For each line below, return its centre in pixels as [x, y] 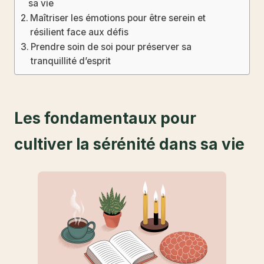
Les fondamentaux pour [105, 118]
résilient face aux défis [80, 32]
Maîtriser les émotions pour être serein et [118, 18]
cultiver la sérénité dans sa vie [129, 144]
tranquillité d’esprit [71, 61]
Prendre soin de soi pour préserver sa [111, 47]
